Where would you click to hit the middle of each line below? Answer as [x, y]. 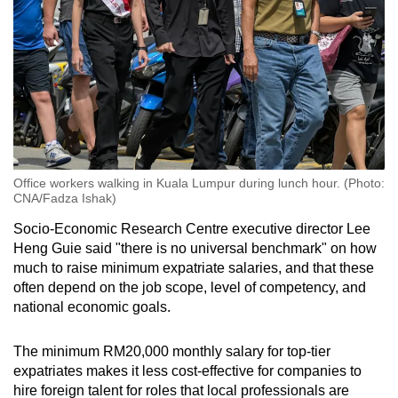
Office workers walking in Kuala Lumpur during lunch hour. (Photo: [199, 183]
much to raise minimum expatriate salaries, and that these [194, 267]
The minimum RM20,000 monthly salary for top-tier [172, 351]
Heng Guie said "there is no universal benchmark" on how [195, 248]
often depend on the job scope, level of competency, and [190, 287]
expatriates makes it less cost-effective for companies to [187, 370]
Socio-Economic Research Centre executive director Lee [192, 228]
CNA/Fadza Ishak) [65, 198]
